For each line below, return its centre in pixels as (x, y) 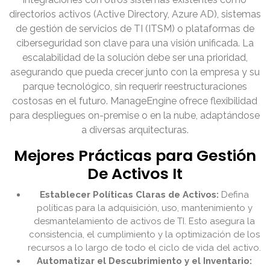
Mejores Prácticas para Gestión (135, 156)
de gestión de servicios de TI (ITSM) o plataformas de (135, 29)
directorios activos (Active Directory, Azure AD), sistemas (135, 14)
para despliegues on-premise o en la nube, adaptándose (135, 116)
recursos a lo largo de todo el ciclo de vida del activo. (145, 248)
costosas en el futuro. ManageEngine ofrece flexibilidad (135, 101)
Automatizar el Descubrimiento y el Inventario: (145, 261)
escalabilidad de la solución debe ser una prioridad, (135, 58)
